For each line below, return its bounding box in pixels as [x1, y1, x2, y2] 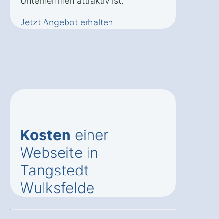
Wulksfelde [20, 178, 94, 197]
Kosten [20, 126, 71, 144]
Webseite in [20, 143, 98, 161]
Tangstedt [20, 161, 89, 179]
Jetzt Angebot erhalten [20, 17, 113, 27]
